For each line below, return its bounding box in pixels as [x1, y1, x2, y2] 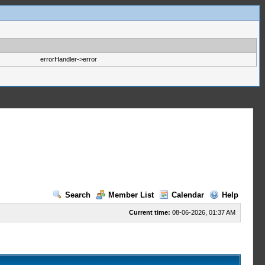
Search [64, 190, 91, 199]
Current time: [128, 209, 170, 216]
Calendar [171, 190, 204, 199]
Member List [108, 190, 154, 199]
